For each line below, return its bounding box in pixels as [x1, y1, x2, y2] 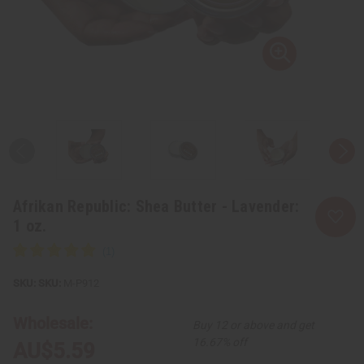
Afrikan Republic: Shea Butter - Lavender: [13, 196, 300, 216]
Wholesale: [13, 313, 93, 333]
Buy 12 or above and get [192, 318, 314, 331]
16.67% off [192, 335, 247, 349]
